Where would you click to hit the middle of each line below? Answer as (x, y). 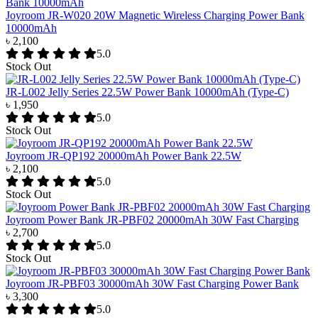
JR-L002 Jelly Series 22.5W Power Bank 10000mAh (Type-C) (147, 92)
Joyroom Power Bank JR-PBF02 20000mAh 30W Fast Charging (152, 220)
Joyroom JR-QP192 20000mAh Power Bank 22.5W (124, 156)
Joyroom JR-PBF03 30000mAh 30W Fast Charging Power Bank (152, 284)
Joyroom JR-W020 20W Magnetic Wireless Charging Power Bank (155, 16)
